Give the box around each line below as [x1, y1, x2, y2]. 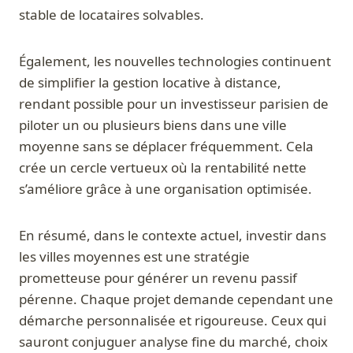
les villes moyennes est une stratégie [19, 247, 250, 266]
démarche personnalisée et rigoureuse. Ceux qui [19, 311, 326, 330]
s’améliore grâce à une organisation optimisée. [19, 180, 312, 199]
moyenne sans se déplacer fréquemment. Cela [19, 137, 314, 156]
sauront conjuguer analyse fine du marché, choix [19, 333, 328, 351]
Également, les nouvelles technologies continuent [19, 52, 331, 71]
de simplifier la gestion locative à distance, [19, 73, 281, 92]
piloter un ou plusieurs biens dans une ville [19, 116, 287, 135]
